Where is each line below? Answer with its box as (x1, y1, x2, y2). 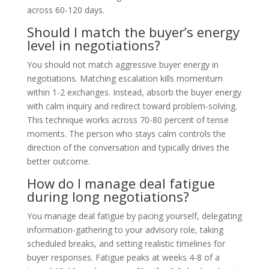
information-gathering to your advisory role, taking (26, 223, 223, 235)
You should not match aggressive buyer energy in (26, 58, 219, 70)
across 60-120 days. (26, 4, 104, 16)
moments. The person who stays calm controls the (26, 127, 226, 139)
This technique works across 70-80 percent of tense (26, 113, 229, 125)
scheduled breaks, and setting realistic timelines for (26, 237, 225, 249)
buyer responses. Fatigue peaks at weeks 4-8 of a (26, 251, 220, 263)
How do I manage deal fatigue (26, 174, 215, 192)
